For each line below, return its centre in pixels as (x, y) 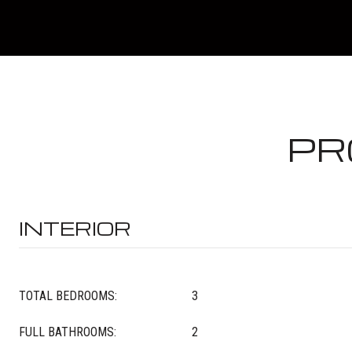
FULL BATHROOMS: (68, 332)
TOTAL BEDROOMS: (68, 296)
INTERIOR (75, 228)
